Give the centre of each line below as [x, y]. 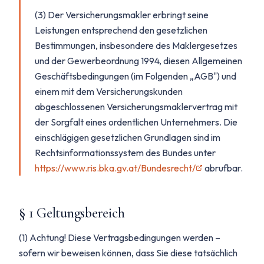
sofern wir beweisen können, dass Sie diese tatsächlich [128, 253]
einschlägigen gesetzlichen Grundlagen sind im [128, 137]
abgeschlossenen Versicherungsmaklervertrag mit [136, 107]
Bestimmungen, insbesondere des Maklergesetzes [136, 45]
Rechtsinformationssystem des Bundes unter [125, 153]
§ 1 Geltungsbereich [72, 213]
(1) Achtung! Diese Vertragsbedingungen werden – [120, 237]
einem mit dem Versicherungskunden [109, 91]
